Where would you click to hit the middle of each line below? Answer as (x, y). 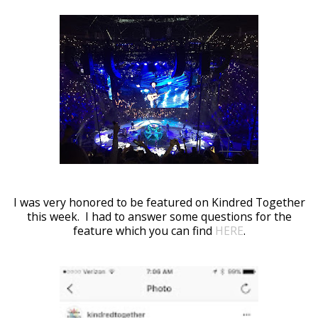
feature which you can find (144, 231)
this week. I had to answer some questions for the (159, 216)
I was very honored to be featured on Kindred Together (159, 202)
